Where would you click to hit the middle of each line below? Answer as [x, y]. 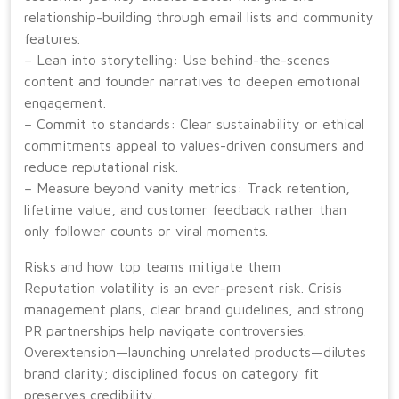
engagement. [65, 102]
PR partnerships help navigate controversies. [165, 330]
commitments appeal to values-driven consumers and [194, 145]
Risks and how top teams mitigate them [152, 266]
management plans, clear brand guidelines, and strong [194, 309]
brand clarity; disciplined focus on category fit [171, 373]
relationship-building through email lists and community [199, 17]
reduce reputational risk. [101, 167]
